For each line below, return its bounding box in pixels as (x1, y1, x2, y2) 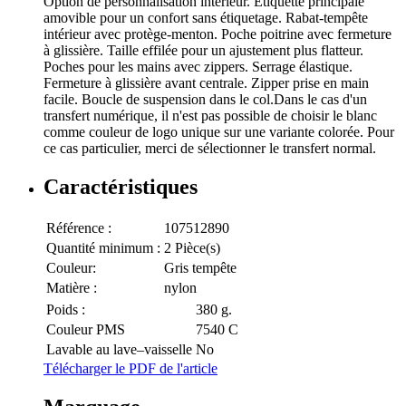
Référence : (46, 219, 111, 236)
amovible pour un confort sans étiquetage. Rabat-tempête (43, 9, 368, 25)
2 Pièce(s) (164, 239, 220, 256)
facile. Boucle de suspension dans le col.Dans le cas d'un (43, 91, 367, 107)
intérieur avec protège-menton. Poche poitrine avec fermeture (43, 25, 391, 42)
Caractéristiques (43, 174, 198, 198)
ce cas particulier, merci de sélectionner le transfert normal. (43, 140, 376, 156)
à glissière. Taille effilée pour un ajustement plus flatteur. (43, 42, 363, 58)
